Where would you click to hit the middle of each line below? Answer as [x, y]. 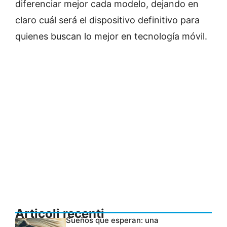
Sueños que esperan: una [112, 220]
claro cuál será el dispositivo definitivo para [107, 20]
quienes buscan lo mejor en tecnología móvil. [111, 36]
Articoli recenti [60, 213]
